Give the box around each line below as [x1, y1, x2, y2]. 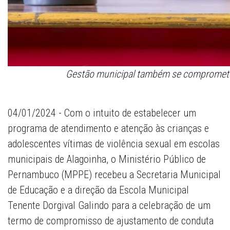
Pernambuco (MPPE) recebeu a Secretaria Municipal [8, 168, 221, 181]
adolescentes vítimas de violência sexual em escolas [8, 138, 220, 150]
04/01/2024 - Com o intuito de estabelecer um [8, 107, 196, 120]
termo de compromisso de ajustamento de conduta [8, 215, 214, 227]
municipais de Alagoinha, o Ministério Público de [8, 153, 206, 166]
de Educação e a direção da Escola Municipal [8, 184, 189, 197]
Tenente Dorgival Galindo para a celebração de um [8, 199, 210, 212]
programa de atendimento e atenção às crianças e [8, 122, 209, 135]
